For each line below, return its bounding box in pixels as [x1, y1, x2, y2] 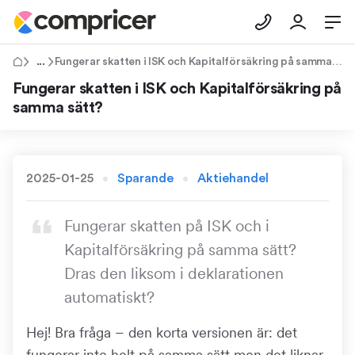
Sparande [117, 172, 174, 185]
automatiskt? [64, 288, 155, 307]
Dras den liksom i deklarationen [64, 264, 284, 283]
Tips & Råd [29, 56, 83, 67]
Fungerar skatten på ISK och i [64, 216, 269, 235]
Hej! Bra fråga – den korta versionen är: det [26, 324, 297, 341]
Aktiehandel [197, 172, 269, 185]
